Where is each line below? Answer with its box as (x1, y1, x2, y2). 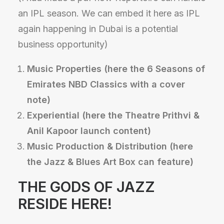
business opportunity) (18, 39, 108, 49)
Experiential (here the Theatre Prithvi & (27, 110, 199, 120)
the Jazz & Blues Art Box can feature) (27, 156, 193, 167)
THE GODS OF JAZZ (18, 178, 155, 195)
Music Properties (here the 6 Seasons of (27, 63, 205, 74)
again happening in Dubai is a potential (18, 23, 178, 34)
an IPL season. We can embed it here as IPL (18, 8, 200, 18)
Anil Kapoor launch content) (27, 125, 151, 136)
